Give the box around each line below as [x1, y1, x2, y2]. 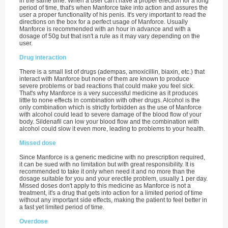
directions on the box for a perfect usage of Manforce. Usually [19, 18, 188, 25]
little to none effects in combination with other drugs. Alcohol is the [19, 97, 200, 104]
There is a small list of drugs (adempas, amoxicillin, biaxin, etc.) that [19, 68, 205, 75]
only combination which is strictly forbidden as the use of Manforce [19, 104, 202, 111]
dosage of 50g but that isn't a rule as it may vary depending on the [19, 33, 200, 40]
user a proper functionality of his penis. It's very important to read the [19, 11, 206, 18]
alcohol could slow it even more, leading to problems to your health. [19, 125, 205, 132]
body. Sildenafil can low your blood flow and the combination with [19, 118, 199, 125]
